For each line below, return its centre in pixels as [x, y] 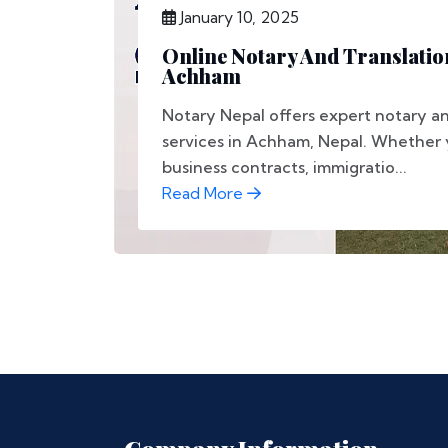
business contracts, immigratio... [284, 167]
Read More [204, 193]
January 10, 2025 [237, 17]
